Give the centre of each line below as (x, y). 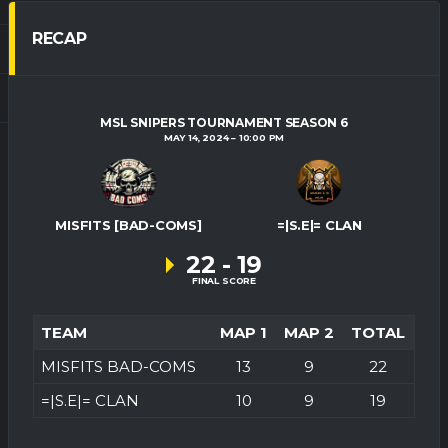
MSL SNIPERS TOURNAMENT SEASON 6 (224, 122)
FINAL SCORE (224, 281)
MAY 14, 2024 (196, 137)
